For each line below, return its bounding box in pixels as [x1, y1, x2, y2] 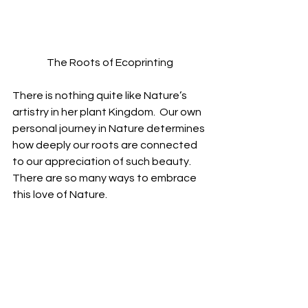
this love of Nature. [12, 189, 107, 201]
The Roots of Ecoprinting [47, 57, 173, 69]
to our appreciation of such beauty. [12, 156, 193, 168]
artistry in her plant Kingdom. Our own [12, 107, 203, 118]
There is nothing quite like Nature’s [12, 90, 189, 102]
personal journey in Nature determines [12, 123, 207, 135]
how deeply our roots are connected [12, 140, 199, 151]
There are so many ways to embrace [12, 173, 199, 184]
